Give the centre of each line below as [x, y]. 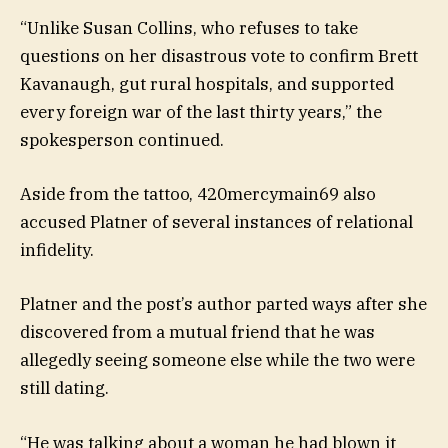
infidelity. [57, 250]
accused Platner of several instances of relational [216, 222]
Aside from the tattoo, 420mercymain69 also [198, 194]
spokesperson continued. [122, 140]
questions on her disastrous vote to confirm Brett [219, 56]
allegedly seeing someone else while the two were [217, 360]
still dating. [64, 388]
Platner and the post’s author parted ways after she [223, 304]
